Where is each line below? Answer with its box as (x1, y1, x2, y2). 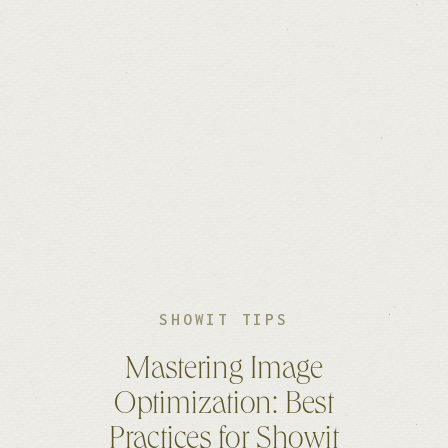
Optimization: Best (114, 390, 334, 424)
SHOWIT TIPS (159, 311, 289, 328)
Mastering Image (125, 355, 323, 389)
